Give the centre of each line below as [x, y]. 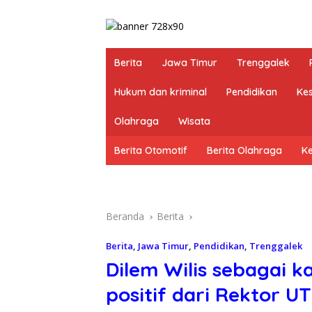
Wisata [194, 122]
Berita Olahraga [244, 151]
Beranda [125, 217]
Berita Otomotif [151, 151]
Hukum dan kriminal [161, 92]
